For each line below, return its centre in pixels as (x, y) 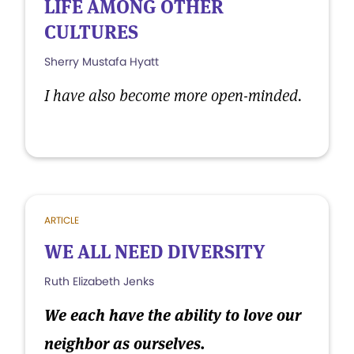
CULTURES (91, 32)
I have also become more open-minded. (173, 96)
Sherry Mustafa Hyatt (102, 62)
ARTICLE (62, 220)
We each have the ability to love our (173, 315)
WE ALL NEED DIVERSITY (155, 252)
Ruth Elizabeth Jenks (99, 281)
